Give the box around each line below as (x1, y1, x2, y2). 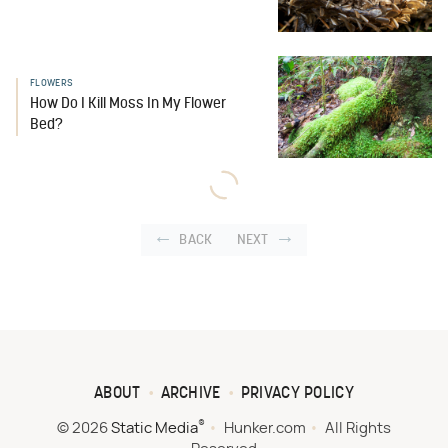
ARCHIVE (160, 386, 221, 403)
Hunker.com (224, 421, 306, 437)
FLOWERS (30, 78, 74, 90)
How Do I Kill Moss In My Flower (30, 97, 226, 113)
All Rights (325, 421, 391, 437)
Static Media (111, 421, 198, 437)
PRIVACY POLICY (240, 386, 354, 403)
